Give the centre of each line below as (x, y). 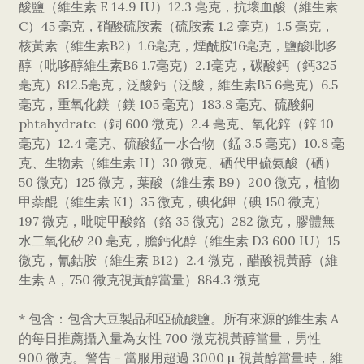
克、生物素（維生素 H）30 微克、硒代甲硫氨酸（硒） (178, 162)
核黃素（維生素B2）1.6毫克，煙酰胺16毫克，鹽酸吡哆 (178, 45)
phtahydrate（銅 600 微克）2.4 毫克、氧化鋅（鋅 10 (176, 123)
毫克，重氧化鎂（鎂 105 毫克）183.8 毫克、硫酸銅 (166, 104)
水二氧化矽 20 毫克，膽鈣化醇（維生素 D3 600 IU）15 (179, 240)
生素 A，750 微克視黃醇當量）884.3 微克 (139, 279)
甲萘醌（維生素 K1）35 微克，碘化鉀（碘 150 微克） (173, 201)
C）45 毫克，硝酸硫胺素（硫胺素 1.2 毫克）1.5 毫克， (176, 26)
